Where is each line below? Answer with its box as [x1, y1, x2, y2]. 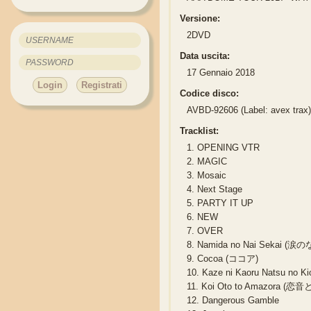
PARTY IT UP [194, 198, 254, 209]
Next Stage [194, 184, 243, 195]
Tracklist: [180, 126, 219, 137]
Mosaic [194, 170, 227, 181]
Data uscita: [180, 51, 230, 62]
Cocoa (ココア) [194, 253, 259, 264]
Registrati [81, 80, 122, 90]
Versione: [180, 13, 221, 24]
